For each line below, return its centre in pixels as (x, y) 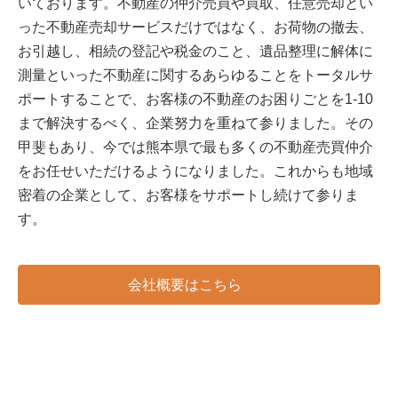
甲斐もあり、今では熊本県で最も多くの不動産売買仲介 (195, 147)
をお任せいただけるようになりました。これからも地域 (195, 171)
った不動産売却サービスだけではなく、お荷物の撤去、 (195, 27)
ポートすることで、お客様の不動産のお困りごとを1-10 (195, 99)
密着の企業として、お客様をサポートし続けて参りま (188, 195)
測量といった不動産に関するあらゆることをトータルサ (195, 75)
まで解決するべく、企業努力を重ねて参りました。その (195, 123)
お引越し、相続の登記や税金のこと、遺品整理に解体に (195, 51)
